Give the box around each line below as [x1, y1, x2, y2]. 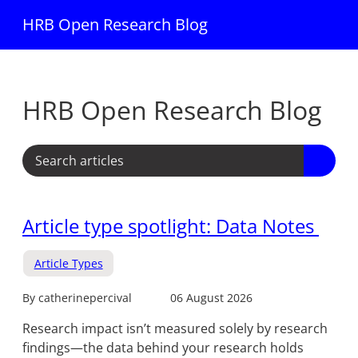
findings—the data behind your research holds [22, 338, 304, 356]
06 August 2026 [170, 289, 253, 305]
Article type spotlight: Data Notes [22, 213, 319, 239]
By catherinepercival [22, 289, 132, 305]
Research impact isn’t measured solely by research [22, 319, 328, 337]
